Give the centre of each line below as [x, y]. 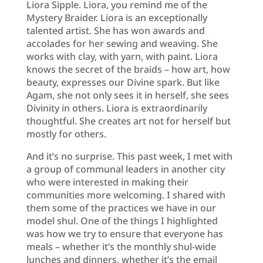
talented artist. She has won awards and [115, 30]
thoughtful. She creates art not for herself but [128, 121]
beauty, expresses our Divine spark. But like [123, 82]
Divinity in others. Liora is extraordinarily [117, 108]
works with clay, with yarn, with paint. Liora [122, 56]
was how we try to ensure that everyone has [124, 233]
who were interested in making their [107, 182]
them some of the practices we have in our [121, 208]
